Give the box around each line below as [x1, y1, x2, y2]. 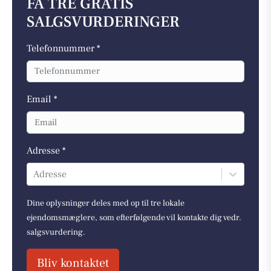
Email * [27, 93, 57, 106]
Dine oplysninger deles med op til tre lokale [27, 197, 184, 209]
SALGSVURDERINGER [27, 11, 180, 32]
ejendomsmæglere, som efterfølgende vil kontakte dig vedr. [27, 212, 241, 223]
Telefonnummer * [27, 42, 100, 54]
